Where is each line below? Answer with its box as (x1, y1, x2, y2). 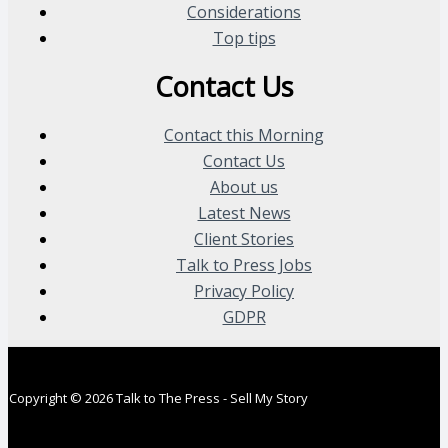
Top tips (212, 27, 276, 50)
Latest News (197, 202, 291, 225)
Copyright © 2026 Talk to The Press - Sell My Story (9, 389, 308, 408)
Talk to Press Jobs (176, 254, 312, 277)
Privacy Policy (194, 280, 294, 303)
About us (210, 176, 278, 199)
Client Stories (194, 228, 294, 251)
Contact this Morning (164, 124, 324, 147)
